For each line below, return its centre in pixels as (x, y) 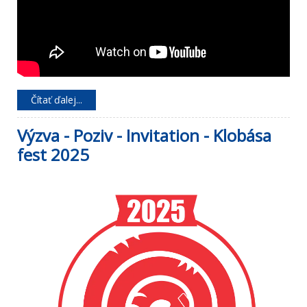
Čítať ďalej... (57, 100)
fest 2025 (53, 155)
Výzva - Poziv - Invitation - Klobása (144, 136)
